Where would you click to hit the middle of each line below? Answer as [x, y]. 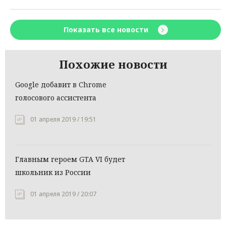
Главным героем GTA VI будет [70, 159]
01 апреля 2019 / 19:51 [63, 120]
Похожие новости [113, 64]
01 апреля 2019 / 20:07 [63, 194]
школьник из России [53, 173]
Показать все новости [107, 30]
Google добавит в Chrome [61, 85]
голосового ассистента [56, 98]
